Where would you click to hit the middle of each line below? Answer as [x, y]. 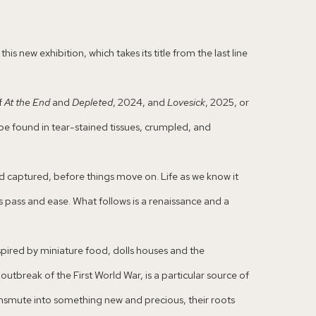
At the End [28, 102]
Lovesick [186, 102]
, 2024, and [140, 102]
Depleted [92, 102]
